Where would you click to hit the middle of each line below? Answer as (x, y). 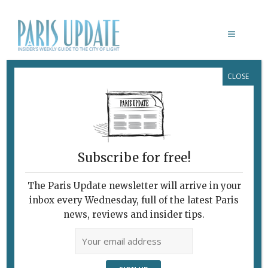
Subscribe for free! (134, 158)
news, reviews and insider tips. (134, 215)
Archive (208, 102)
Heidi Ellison (149, 102)
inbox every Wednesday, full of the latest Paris (134, 200)
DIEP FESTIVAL (60, 83)
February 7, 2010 (56, 102)
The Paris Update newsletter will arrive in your (134, 186)
